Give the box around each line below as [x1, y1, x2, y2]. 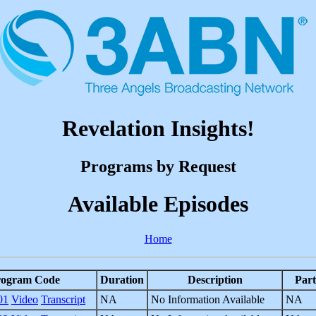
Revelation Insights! [61, 116, 255, 142]
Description [187, 273, 243, 286]
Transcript [41, 293, 85, 305]
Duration [100, 273, 144, 286]
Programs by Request [80, 157, 236, 176]
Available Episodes [68, 191, 248, 217]
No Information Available [151, 293, 265, 305]
